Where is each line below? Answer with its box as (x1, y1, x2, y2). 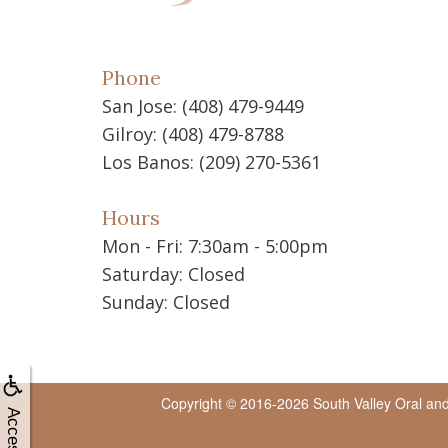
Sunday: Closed (102, 290, 230, 315)
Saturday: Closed (102, 262, 245, 287)
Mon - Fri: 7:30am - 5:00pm (102, 234, 328, 259)
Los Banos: (102, 150, 199, 175)
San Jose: (102, 94, 182, 119)
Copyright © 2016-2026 (160, 393, 313, 414)
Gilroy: (102, 122, 162, 147)
